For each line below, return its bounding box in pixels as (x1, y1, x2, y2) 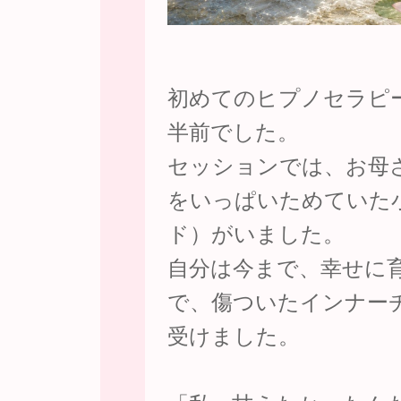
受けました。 (167, 322, 300, 349)
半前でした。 (167, 118, 299, 145)
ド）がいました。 (167, 220, 345, 247)
